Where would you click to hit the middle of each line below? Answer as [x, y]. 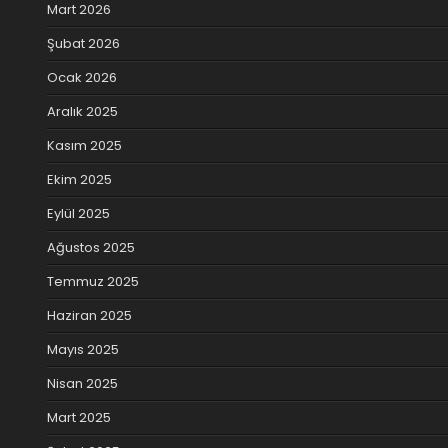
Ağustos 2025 [91, 247]
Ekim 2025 [79, 179]
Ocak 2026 [82, 77]
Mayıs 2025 [83, 349]
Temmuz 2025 [93, 281]
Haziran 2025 [89, 315]
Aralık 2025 [82, 111]
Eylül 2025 [78, 213]
